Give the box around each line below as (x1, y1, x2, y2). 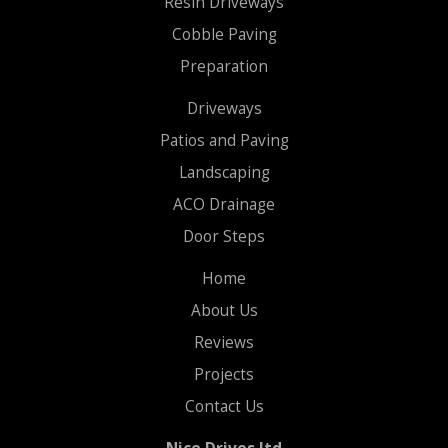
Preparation (180, 56, 268, 78)
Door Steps (183, 226, 265, 248)
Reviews (194, 332, 254, 354)
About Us (190, 300, 258, 322)
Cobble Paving (171, 24, 277, 46)
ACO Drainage (173, 194, 275, 216)
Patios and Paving (159, 130, 289, 152)
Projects (194, 364, 254, 386)
